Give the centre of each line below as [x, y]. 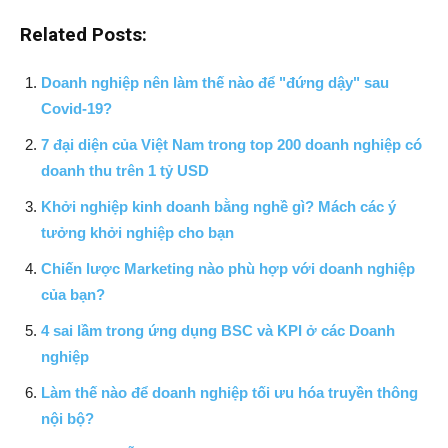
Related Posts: [83, 35]
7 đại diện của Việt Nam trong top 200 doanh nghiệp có [231, 145]
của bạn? [73, 295]
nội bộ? [67, 419]
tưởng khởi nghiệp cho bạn [137, 233]
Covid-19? [76, 109]
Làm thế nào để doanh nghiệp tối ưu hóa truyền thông [229, 393]
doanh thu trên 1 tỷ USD [125, 171]
